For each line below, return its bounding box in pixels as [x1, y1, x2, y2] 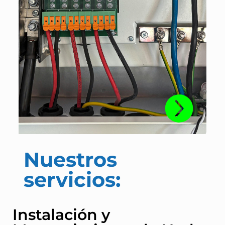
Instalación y [13, 205, 110, 224]
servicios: [23, 167, 121, 192]
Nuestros [23, 147, 117, 172]
